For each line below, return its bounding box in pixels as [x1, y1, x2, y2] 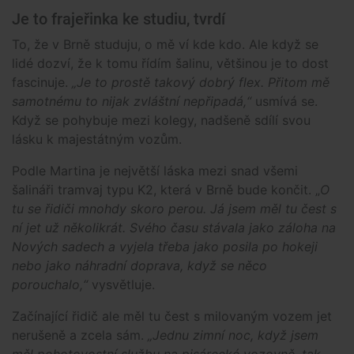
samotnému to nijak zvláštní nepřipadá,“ [12, 92, 255, 109]
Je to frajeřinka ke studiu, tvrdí [12, 9, 225, 28]
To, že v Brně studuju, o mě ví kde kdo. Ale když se [12, 36, 318, 52]
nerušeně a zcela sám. [12, 326, 148, 343]
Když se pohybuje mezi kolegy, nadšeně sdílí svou [12, 111, 311, 128]
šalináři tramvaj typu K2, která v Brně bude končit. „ [12, 181, 320, 198]
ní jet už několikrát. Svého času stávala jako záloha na [12, 219, 336, 235]
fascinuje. [12, 73, 72, 90]
